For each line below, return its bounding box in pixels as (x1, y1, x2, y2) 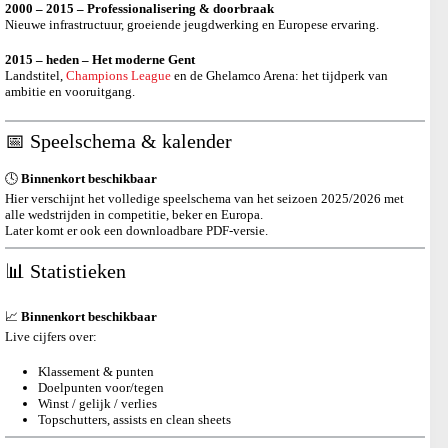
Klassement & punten (37, 364, 154, 380)
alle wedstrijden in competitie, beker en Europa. (5, 206, 263, 222)
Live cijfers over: (5, 328, 97, 344)
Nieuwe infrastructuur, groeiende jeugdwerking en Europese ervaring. (5, 16, 379, 32)
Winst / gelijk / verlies (37, 396, 157, 412)
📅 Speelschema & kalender (5, 129, 232, 152)
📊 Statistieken (5, 259, 126, 282)
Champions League (66, 68, 171, 84)
